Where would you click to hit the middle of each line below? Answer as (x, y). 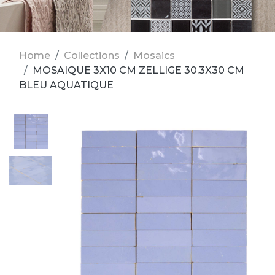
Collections (92, 56)
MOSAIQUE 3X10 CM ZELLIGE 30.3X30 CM (138, 70)
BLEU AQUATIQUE (66, 85)
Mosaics (154, 56)
